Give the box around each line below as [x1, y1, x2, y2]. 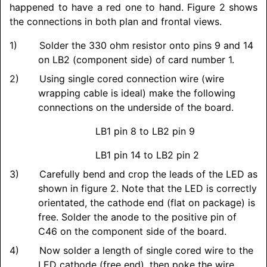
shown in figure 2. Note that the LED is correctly [38, 182, 257, 195]
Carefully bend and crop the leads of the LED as [36, 168, 257, 181]
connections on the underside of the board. [38, 101, 234, 114]
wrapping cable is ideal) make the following [38, 87, 235, 100]
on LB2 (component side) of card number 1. [38, 54, 234, 66]
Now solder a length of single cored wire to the [36, 244, 253, 257]
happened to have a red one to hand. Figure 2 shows [10, 1, 257, 14]
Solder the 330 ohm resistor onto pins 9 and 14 [36, 39, 253, 52]
